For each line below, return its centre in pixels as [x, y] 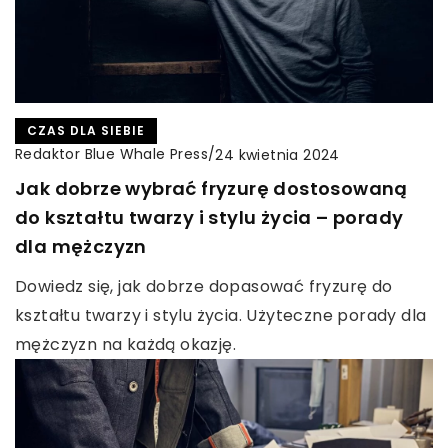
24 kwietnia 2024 [277, 154]
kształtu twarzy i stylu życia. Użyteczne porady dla [221, 316]
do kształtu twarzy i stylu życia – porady [209, 218]
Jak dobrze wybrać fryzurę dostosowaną [211, 189]
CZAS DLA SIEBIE [86, 131]
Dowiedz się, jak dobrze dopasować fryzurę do [204, 287]
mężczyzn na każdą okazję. [125, 345]
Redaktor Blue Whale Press [111, 154]
